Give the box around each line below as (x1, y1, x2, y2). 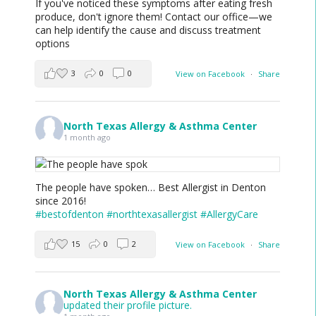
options (35, 37, 70, 51)
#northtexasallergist (107, 207, 197, 221)
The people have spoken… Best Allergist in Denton (35, 181, 266, 195)
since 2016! (35, 194, 86, 208)
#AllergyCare (200, 207, 258, 221)
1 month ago (63, 131, 111, 142)
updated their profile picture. (63, 298, 192, 312)
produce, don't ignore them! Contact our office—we (35, 10, 272, 24)
